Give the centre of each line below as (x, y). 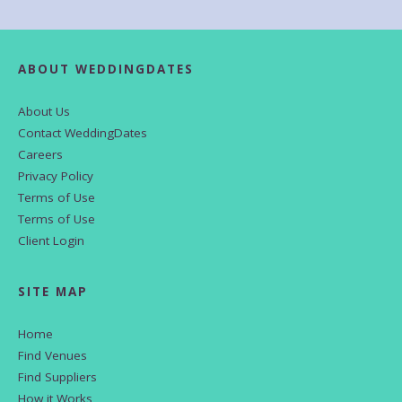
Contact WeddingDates (83, 133)
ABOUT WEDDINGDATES (106, 70)
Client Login (51, 241)
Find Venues (52, 356)
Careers (40, 155)
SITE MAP (53, 292)
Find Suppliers (57, 377)
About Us (44, 112)
